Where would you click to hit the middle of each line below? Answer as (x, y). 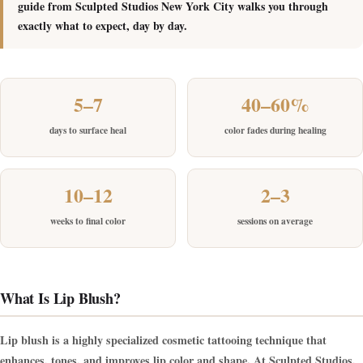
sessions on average (275, 221)
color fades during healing (275, 130)
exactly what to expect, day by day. (102, 26)
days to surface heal (88, 130)
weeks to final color (88, 221)
